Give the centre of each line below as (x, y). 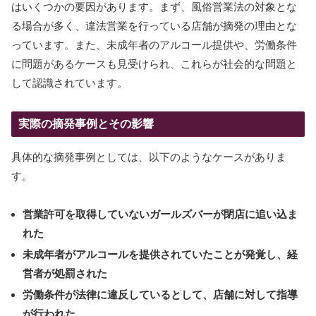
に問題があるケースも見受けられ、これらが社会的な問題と (154, 64)
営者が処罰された (65, 274)
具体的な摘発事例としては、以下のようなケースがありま (149, 157)
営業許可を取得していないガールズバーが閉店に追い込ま (160, 214)
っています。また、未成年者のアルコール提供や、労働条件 (154, 45)
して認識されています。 (69, 83)
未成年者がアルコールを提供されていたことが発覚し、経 (160, 255)
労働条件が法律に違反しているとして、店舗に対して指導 (160, 295)
